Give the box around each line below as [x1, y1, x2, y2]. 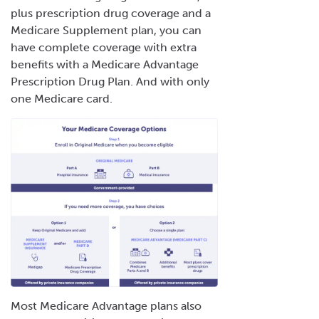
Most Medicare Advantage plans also [11, 298, 202, 313]
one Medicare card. [11, 91, 115, 105]
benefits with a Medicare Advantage [11, 57, 199, 71]
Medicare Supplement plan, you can [11, 23, 202, 37]
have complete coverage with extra [11, 40, 197, 54]
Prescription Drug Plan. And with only [11, 74, 209, 88]
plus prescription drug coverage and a [11, 6, 211, 20]
